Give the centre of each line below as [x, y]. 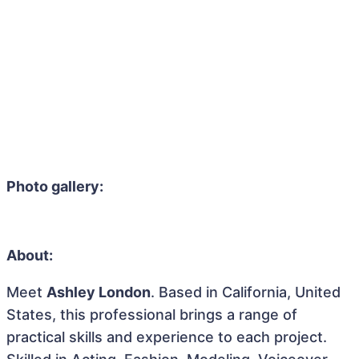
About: [30, 255]
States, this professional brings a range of [152, 315]
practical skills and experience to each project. [167, 337]
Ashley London [99, 292]
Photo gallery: [55, 186]
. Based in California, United [246, 292]
